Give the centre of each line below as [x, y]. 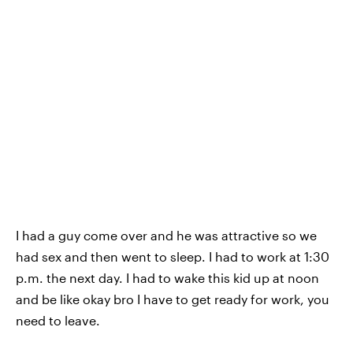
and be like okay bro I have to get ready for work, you [173, 299]
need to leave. [58, 321]
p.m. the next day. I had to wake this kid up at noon [167, 278]
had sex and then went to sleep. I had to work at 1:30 [173, 257]
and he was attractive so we [232, 236]
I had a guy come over [82, 236]
